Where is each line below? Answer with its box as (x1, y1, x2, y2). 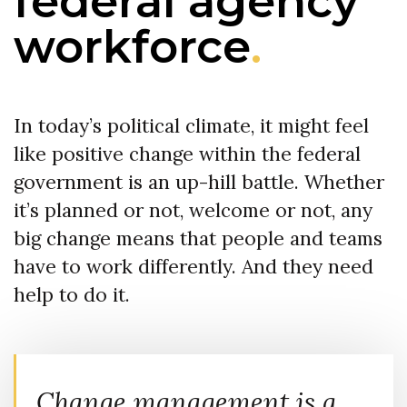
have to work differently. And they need (14, 254, 373, 280)
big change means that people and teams (14, 226, 382, 252)
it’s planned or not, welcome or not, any (14, 198, 372, 223)
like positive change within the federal (14, 142, 361, 167)
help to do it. (14, 283, 130, 308)
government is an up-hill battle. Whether (14, 170, 384, 195)
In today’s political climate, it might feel (14, 114, 369, 139)
